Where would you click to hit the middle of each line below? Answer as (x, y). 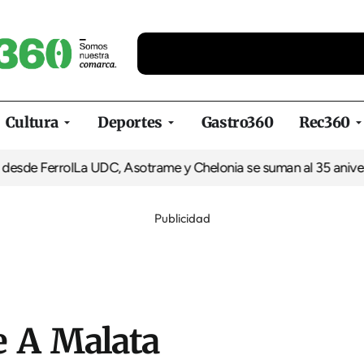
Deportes (130, 122)
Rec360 (325, 122)
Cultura (32, 122)
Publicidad (182, 218)
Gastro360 (237, 122)
